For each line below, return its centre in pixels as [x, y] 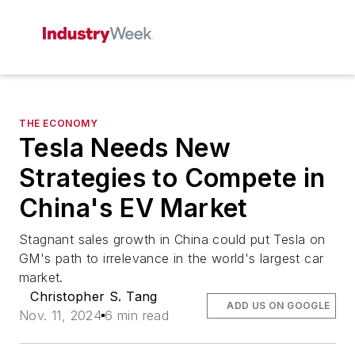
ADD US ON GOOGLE [279, 305]
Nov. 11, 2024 [61, 315]
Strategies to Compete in [172, 178]
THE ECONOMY [59, 123]
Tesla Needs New [125, 148]
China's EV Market [134, 208]
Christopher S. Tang [94, 296]
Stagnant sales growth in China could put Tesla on [172, 239]
